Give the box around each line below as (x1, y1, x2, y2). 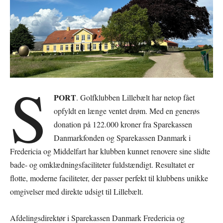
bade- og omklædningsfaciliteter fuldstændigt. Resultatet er (10, 159, 194, 170)
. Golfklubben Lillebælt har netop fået (76, 92, 195, 103)
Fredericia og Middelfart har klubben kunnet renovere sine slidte (10, 145, 210, 156)
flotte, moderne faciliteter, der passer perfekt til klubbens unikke (10, 172, 208, 183)
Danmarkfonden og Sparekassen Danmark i (54, 132, 191, 143)
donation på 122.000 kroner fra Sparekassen (54, 118, 193, 129)
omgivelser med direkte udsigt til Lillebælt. (10, 186, 143, 197)
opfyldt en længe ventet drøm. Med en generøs (54, 105, 200, 116)
